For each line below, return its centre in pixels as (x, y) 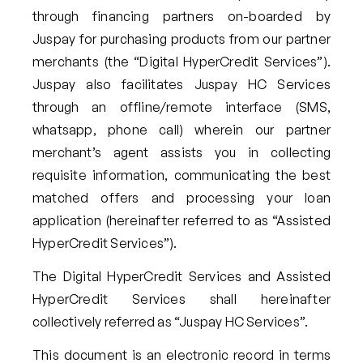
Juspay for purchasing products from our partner (181, 39)
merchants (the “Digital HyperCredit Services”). (181, 62)
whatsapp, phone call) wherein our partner (181, 130)
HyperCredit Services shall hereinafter (181, 299)
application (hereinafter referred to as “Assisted (181, 221)
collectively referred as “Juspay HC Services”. (171, 322)
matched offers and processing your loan (181, 198)
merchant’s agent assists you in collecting (181, 153)
